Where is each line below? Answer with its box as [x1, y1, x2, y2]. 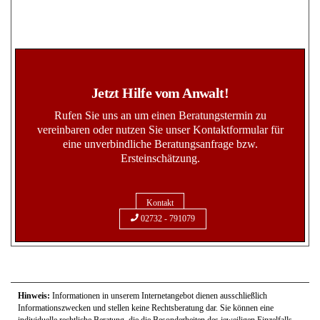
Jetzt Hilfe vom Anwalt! [91, 84, 229, 101]
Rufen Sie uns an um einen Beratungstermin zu [54, 109, 266, 121]
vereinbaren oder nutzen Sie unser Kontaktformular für [36, 123, 284, 136]
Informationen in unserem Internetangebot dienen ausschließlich [50, 291, 267, 301]
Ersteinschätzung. [120, 151, 200, 164]
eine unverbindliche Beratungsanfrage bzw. [62, 137, 258, 150]
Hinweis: [18, 291, 50, 301]
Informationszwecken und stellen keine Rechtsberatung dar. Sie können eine [18, 303, 274, 314]
